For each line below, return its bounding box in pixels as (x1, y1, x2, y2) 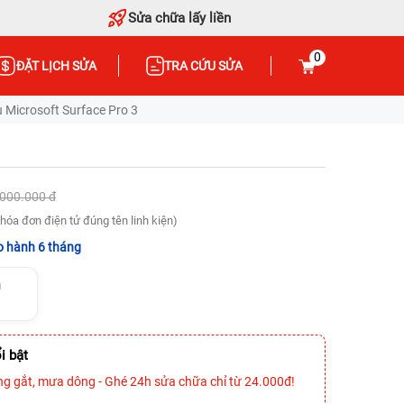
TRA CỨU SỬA (164, 59, 243, 73)
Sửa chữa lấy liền (128, 9, 232, 26)
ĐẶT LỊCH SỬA (15, 59, 96, 73)
